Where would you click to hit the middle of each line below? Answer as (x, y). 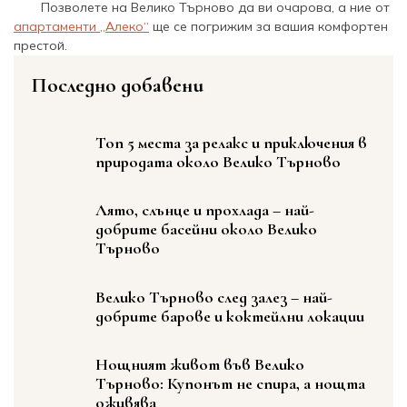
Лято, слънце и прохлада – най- (205, 210)
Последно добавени (118, 85)
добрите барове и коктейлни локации (230, 316)
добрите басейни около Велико (206, 229)
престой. (40, 45)
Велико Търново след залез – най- (214, 297)
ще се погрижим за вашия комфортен (268, 26)
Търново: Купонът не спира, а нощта (230, 384)
